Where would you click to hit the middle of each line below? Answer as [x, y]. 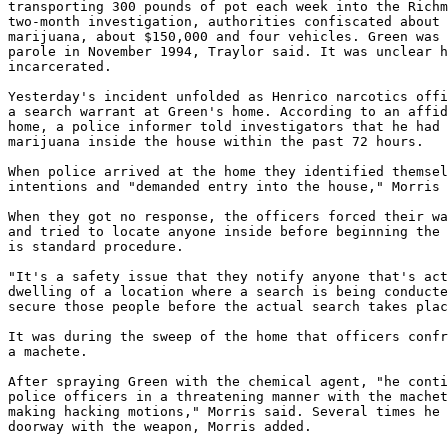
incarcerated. [60, 66]
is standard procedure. [96, 246]
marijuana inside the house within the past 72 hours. [216, 141]
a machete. [48, 351]
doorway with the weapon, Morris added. [160, 426]
